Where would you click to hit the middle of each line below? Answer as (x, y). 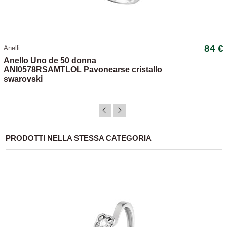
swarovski (23, 79)
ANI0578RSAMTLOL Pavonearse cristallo (83, 70)
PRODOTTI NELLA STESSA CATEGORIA (78, 138)
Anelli (11, 48)
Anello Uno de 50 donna (50, 61)
